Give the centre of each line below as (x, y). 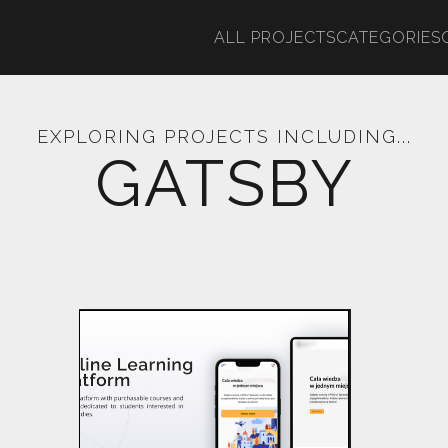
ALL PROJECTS (275, 37)
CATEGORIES (388, 37)
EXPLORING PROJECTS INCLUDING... (224, 136)
